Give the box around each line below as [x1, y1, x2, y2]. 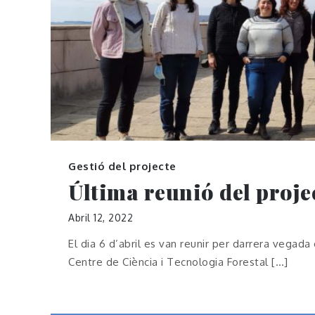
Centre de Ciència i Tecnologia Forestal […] [68, 255, 288, 269]
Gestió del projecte [68, 160, 176, 174]
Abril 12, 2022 [68, 212, 133, 224]
